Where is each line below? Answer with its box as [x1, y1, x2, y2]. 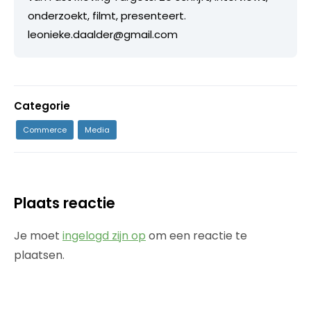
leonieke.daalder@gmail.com [28, 26, 178, 42]
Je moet [14, 227, 62, 244]
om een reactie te [146, 227, 247, 244]
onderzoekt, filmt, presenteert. [28, 8, 186, 23]
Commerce [23, 124, 67, 135]
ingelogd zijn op [62, 227, 146, 244]
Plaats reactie [14, 192, 115, 213]
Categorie [14, 98, 70, 113]
